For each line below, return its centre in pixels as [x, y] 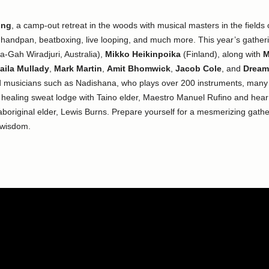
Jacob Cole [198, 68]
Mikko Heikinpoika [143, 54]
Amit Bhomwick [138, 68]
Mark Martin [78, 68]
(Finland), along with [222, 54]
